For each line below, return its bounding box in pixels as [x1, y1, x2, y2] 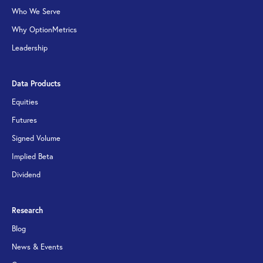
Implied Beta [12, 151, 53, 161]
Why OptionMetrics [12, 25, 77, 35]
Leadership [12, 43, 48, 53]
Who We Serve [12, 6, 60, 16]
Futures [12, 115, 37, 125]
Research [12, 205, 43, 215]
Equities [12, 97, 38, 107]
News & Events [12, 242, 63, 252]
